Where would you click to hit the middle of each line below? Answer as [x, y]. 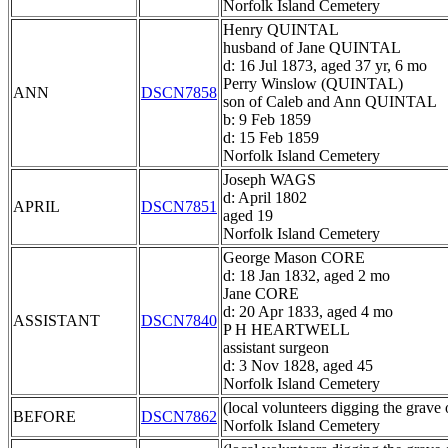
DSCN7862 [179, 417]
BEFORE [44, 417]
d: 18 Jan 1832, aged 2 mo [306, 276]
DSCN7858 [179, 93]
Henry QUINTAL [281, 30]
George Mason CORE [294, 258]
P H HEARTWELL [286, 330]
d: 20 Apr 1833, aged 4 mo [308, 312]
